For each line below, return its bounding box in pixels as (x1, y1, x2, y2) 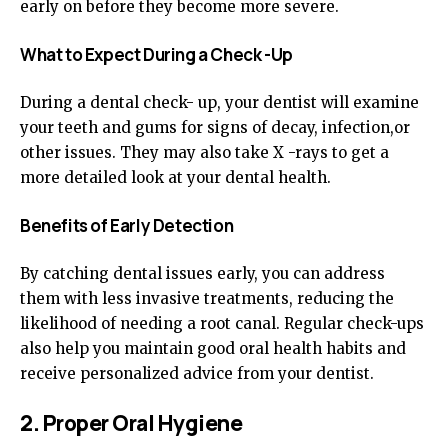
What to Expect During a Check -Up (20, 43, 293, 66)
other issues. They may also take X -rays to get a (20, 143, 389, 162)
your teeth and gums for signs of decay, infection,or (20, 118, 410, 137)
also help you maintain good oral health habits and (20, 339, 406, 358)
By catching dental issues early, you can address (20, 264, 385, 283)
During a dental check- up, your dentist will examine (20, 93, 419, 112)
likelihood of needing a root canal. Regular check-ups (20, 314, 424, 333)
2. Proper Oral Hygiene (20, 409, 246, 437)
